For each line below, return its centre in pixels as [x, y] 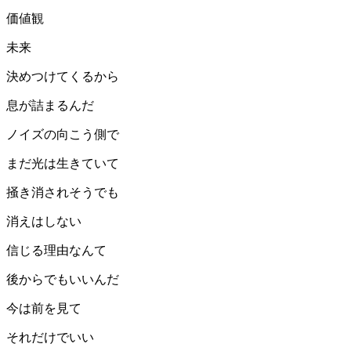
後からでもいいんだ [63, 280]
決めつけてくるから [63, 77]
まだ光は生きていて [63, 164]
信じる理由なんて [56, 251]
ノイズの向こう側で [63, 135]
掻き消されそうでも [63, 193]
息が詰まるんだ [50, 106]
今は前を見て [44, 309]
